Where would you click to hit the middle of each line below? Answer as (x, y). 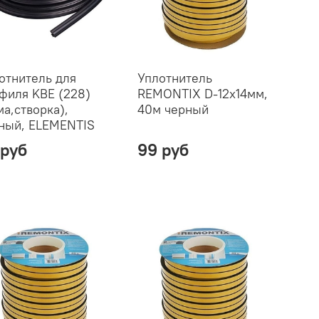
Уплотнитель (174, 78)
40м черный (173, 109)
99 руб (163, 149)
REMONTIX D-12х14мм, (202, 93)
